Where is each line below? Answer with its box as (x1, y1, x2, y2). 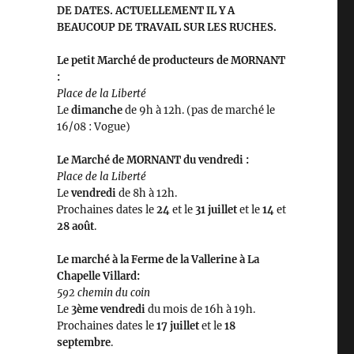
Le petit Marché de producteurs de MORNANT (56, 54, 285, 68)
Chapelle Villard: (56, 269, 140, 284)
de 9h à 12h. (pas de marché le (124, 104, 275, 118)
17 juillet (153, 319, 199, 333)
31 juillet (192, 203, 237, 217)
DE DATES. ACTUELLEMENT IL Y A (56, 4, 235, 18)
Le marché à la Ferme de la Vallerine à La (56, 253, 259, 267)
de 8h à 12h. (118, 186, 177, 201)
